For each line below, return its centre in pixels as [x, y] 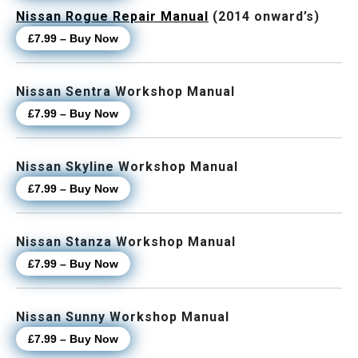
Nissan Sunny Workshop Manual [123, 317]
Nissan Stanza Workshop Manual [126, 242]
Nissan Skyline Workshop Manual [127, 167]
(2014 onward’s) [266, 17]
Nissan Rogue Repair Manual [112, 17]
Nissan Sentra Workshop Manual [125, 92]
